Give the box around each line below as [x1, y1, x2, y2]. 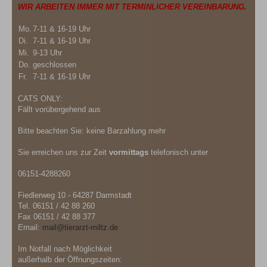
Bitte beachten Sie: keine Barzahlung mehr [18, 127, 166, 136]
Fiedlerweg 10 [18, 191, 68, 200]
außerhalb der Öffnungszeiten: [18, 256, 122, 265]
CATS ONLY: [18, 95, 63, 104]
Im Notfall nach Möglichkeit [18, 245, 112, 254]
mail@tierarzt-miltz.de [42, 223, 118, 232]
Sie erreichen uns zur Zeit [18, 148, 109, 157]
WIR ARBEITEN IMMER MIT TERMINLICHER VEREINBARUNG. [18, 3, 247, 12]
